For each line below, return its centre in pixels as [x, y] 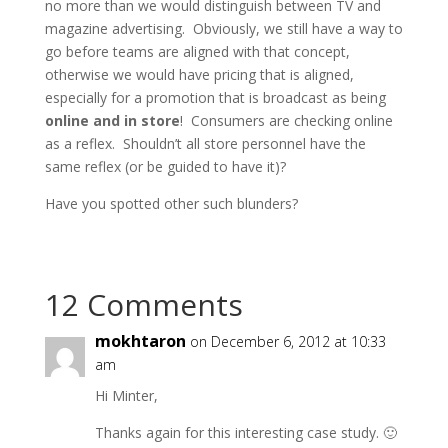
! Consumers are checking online [286, 121]
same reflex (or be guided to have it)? [165, 167]
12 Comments [143, 305]
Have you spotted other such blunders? [171, 204]
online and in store [112, 121]
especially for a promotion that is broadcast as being [215, 98]
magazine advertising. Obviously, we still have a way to [223, 29]
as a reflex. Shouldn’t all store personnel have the [205, 144]
